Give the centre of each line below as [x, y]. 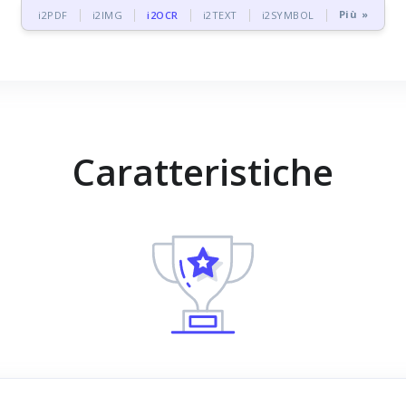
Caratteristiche [203, 172]
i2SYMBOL [288, 15]
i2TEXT [220, 15]
